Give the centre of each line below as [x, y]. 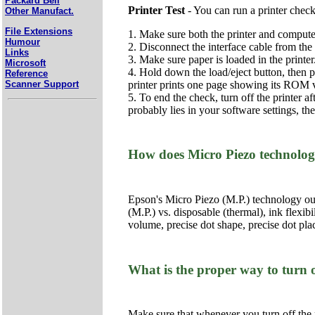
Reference [26, 73]
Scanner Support [42, 84]
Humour [22, 41]
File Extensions [39, 31]
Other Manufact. [39, 11]
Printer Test [156, 10]
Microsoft [25, 63]
